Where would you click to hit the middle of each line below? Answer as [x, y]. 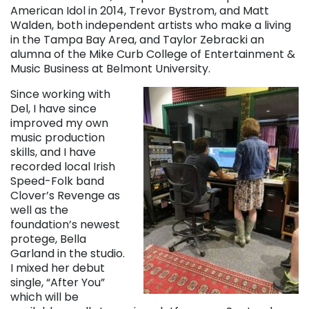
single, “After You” [58, 282]
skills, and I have [53, 152]
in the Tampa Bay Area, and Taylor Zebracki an [137, 39]
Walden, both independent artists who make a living [151, 25]
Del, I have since [53, 108]
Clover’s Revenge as [65, 195]
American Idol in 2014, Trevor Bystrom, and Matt [140, 10]
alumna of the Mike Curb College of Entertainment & [153, 54]
